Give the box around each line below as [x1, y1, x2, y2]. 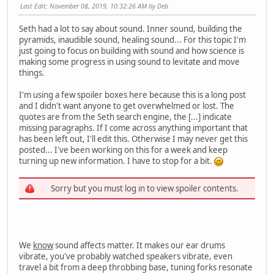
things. [19, 67, 45, 79]
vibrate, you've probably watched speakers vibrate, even [19, 251, 232, 262]
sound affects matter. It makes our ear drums [53, 240, 225, 251]
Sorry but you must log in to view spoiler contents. [51, 183, 239, 194]
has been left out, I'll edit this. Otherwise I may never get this [19, 133, 248, 145]
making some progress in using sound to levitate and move [19, 56, 240, 68]
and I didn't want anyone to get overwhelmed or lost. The [19, 100, 234, 112]
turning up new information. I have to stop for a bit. [19, 155, 214, 167]
